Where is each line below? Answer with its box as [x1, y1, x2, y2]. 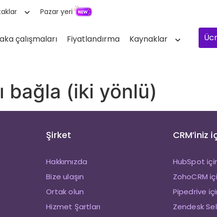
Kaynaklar [129, 33, 168, 45]
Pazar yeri [40, 7, 73, 16]
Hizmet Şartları [46, 201, 101, 212]
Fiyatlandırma [67, 33, 120, 45]
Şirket [46, 128, 72, 141]
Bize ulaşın [46, 171, 84, 182]
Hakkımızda [46, 156, 88, 167]
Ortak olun [46, 186, 84, 197]
